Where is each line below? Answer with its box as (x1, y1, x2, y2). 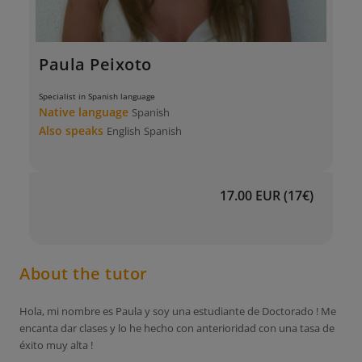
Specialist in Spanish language (39, 91, 155, 102)
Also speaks (39, 123, 107, 138)
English (107, 124, 141, 138)
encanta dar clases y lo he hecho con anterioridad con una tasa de (19, 321, 335, 335)
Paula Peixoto (39, 53, 152, 75)
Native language (39, 104, 132, 120)
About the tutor (19, 263, 148, 284)
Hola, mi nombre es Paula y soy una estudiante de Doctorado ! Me (19, 304, 336, 318)
